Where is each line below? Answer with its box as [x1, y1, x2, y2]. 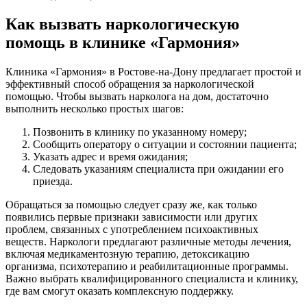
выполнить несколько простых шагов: [5, 102, 184, 114]
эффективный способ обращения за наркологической [5, 77, 254, 90]
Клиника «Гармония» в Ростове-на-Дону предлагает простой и [5, 65, 302, 77]
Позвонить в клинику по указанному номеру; [33, 125, 247, 138]
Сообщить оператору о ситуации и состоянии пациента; [33, 138, 297, 150]
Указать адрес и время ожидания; [33, 150, 188, 162]
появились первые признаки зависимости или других [5, 210, 258, 223]
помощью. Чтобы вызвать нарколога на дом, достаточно [5, 90, 269, 102]
